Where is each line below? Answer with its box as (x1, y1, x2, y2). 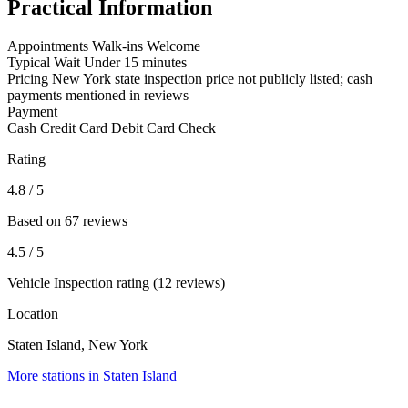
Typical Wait (7, 55, 80, 71)
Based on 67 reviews (7, 213, 127, 229)
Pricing (7, 71, 48, 87)
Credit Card (40, 120, 107, 137)
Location (7, 306, 58, 322)
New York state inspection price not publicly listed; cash (52, 71, 372, 87)
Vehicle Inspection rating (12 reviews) (7, 275, 225, 291)
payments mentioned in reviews (7, 87, 189, 104)
